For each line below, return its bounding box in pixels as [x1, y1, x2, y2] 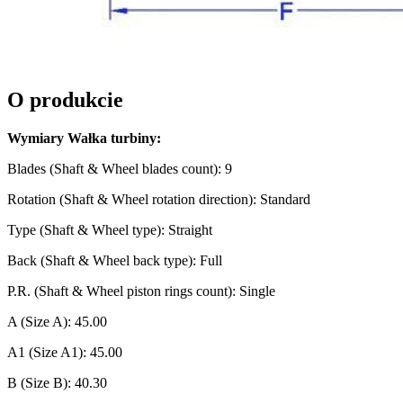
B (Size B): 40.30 [7, 374, 107, 390]
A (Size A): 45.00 [7, 313, 107, 329]
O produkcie [7, 87, 123, 112]
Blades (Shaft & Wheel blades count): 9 [7, 160, 232, 176]
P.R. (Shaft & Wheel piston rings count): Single [7, 282, 275, 299]
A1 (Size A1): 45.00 [7, 344, 122, 360]
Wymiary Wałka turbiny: [7, 130, 161, 146]
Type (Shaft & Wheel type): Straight [7, 221, 212, 237]
